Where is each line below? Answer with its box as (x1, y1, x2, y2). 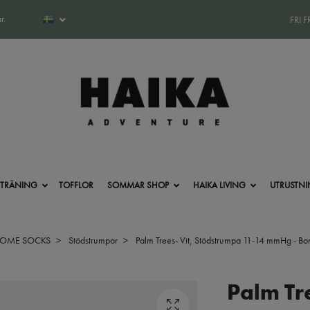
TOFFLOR (58, 179, 93, 191)
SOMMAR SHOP (107, 179, 169, 191)
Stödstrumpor (69, 233, 118, 246)
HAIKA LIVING (193, 179, 246, 191)
